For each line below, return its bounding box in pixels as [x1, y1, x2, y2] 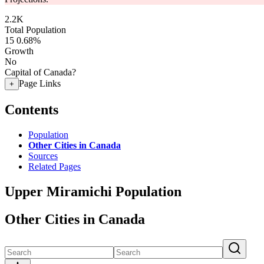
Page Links [19, 78, 61, 88]
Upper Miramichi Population [5, 183, 181, 199]
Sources [28, 150, 58, 161]
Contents [5, 101, 58, 117]
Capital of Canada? [5, 67, 76, 77]
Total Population [5, 25, 66, 35]
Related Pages [28, 161, 81, 171]
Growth [5, 46, 34, 56]
